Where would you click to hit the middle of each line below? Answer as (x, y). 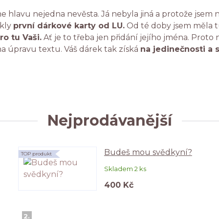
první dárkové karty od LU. (69, 26)
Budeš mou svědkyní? (148, 152)
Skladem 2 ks (125, 168)
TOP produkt (37, 154)
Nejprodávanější (109, 120)
